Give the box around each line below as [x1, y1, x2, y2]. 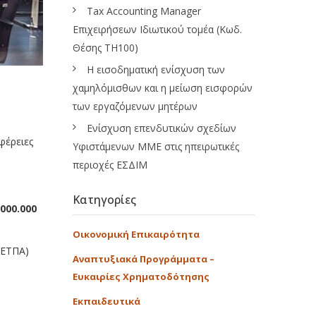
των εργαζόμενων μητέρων [73, 99, 197, 113]
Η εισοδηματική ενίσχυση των [87, 63, 225, 76]
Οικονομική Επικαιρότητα [73, 228, 200, 241]
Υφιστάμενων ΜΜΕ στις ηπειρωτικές [73, 140, 239, 153]
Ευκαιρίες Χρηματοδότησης [73, 270, 209, 283]
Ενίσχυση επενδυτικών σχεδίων [87, 121, 236, 135]
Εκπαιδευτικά [73, 295, 140, 308]
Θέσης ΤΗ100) [73, 41, 138, 54]
